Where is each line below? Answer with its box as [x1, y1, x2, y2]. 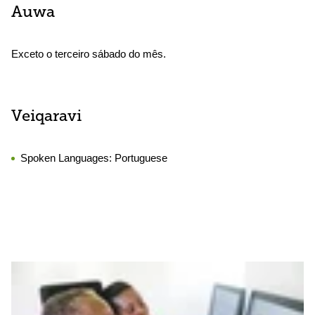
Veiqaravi [11, 109, 82, 125]
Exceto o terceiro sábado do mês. [11, 48, 166, 60]
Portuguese [115, 152, 167, 164]
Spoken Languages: [20, 152, 115, 164]
